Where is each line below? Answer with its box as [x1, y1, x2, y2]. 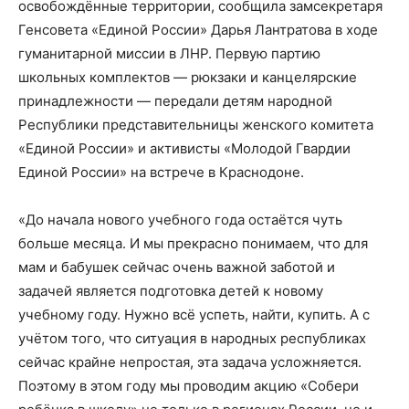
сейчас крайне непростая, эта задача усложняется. [18, 352, 362, 371]
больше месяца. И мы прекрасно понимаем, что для [18, 234, 368, 252]
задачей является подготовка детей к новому [18, 281, 323, 299]
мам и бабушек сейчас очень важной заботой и [18, 257, 335, 276]
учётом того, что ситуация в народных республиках [18, 329, 366, 347]
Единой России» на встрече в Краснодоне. [18, 163, 304, 181]
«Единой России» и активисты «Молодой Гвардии [18, 139, 351, 157]
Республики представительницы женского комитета [18, 115, 373, 133]
